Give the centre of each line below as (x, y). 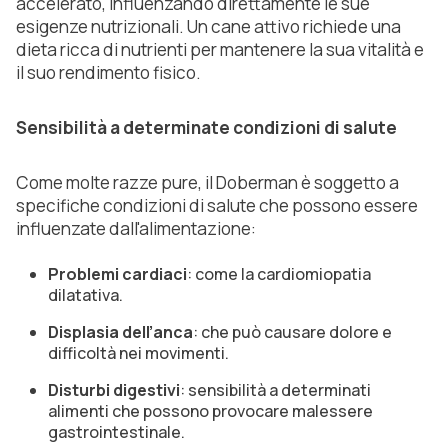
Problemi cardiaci (117, 274)
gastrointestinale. (116, 432)
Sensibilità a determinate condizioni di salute (206, 128)
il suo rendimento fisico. (108, 73)
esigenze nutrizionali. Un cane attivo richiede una (208, 27)
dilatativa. (85, 295)
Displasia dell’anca (120, 332)
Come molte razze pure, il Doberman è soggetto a (207, 183)
